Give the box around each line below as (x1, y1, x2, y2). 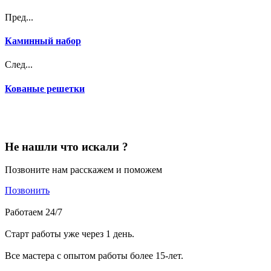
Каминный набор (5, 36, 81, 47)
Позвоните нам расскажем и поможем (5, 165, 162, 175)
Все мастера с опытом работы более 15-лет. (5, 250, 183, 261)
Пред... (5, 11, 33, 22)
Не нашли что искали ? (5, 140, 128, 153)
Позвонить (5, 185, 50, 196)
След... (5, 59, 33, 70)
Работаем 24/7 (5, 207, 62, 218)
